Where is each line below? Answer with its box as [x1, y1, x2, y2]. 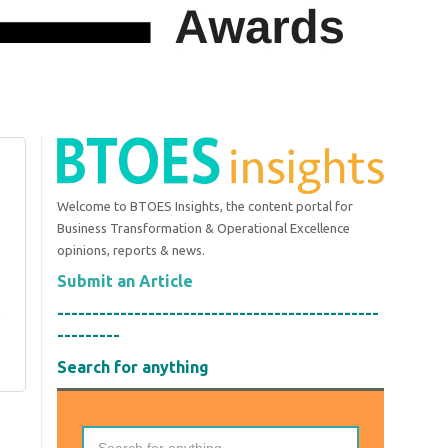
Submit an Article [56, 271, 193, 290]
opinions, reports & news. [56, 242, 205, 257]
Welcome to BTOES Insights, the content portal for [56, 198, 353, 213]
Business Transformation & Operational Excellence [56, 220, 350, 235]
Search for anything [56, 357, 209, 376]
